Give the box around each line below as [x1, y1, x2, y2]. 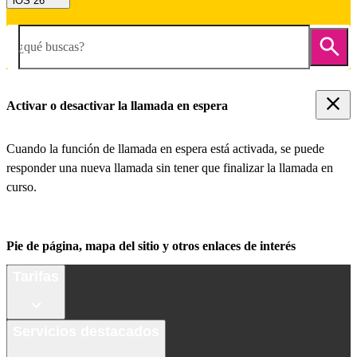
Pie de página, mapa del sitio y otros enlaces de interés [6, 239, 296, 253]
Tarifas [13, 268, 59, 284]
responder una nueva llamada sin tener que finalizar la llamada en [6, 161, 333, 175]
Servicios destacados [13, 323, 159, 339]
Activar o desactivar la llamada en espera [6, 98, 228, 112]
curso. [6, 180, 37, 194]
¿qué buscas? [18, 39, 84, 53]
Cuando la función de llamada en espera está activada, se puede [6, 142, 324, 156]
